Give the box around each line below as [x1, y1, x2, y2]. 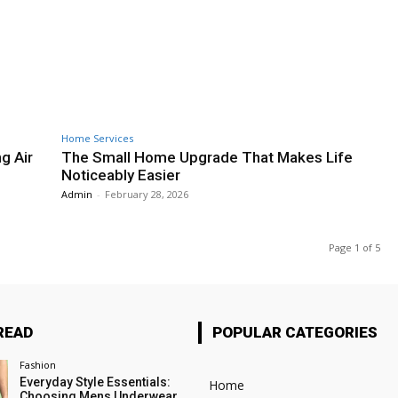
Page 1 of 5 [329, 240, 380, 254]
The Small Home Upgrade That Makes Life [61, 147, 353, 166]
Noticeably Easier [61, 165, 180, 184]
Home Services [61, 131, 133, 145]
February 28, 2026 [105, 187, 188, 201]
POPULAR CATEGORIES [211, 322, 378, 341]
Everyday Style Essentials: [19, 374, 171, 389]
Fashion [19, 357, 56, 371]
